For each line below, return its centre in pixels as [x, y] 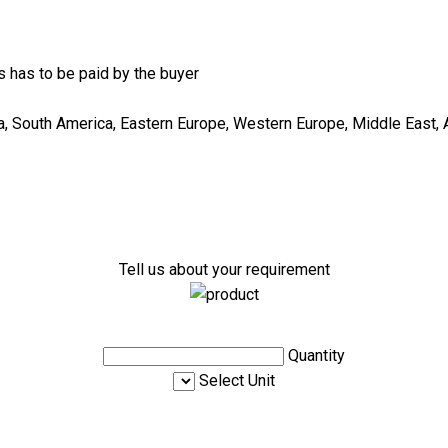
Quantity [316, 356]
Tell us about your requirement [224, 270]
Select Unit [237, 381]
